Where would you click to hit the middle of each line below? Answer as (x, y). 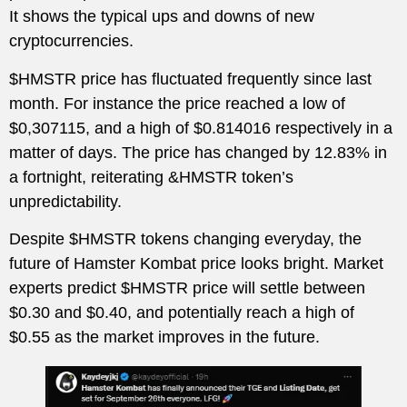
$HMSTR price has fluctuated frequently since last (190, 79)
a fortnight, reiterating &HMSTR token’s (151, 177)
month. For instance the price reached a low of (177, 103)
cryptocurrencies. (71, 41)
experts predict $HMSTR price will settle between (187, 288)
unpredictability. (65, 201)
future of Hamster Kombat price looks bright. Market (196, 264)
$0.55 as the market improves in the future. (164, 338)
